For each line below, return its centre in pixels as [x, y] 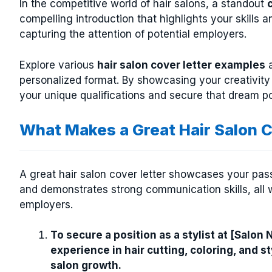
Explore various [58, 65]
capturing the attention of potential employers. [133, 34]
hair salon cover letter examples [181, 65]
